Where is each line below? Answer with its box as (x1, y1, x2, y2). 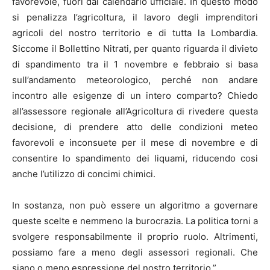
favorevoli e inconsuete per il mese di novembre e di (12, 137, 258, 149)
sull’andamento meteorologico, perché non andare (12, 74, 258, 86)
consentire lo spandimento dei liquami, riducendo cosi (12, 152, 258, 165)
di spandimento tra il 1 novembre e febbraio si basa (12, 58, 258, 71)
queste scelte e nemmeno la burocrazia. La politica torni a (12, 215, 258, 227)
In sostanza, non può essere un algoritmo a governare (12, 199, 258, 212)
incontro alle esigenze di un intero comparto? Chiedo (12, 90, 258, 102)
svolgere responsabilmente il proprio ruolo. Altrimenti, (12, 231, 258, 243)
